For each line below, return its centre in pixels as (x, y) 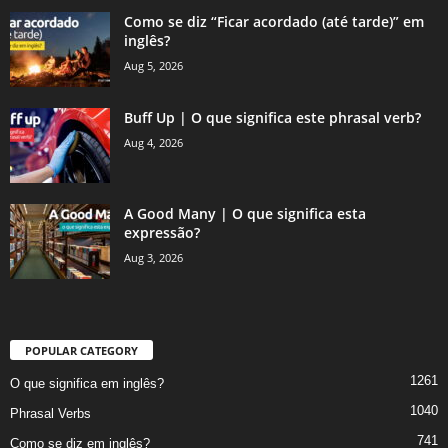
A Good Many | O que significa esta (245, 214)
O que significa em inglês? (87, 384)
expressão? (162, 233)
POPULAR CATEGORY (81, 351)
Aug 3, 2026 (153, 258)
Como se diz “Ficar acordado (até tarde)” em (274, 22)
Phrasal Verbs (50, 414)
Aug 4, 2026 (153, 143)
